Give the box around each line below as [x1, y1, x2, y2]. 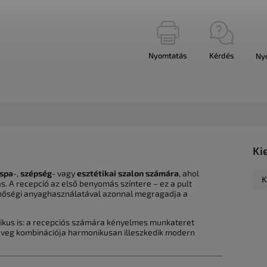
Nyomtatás [148, 51, 187, 60]
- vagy [52, 168, 77, 179]
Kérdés [209, 51, 234, 60]
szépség [20, 168, 52, 179]
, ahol [179, 168, 199, 179]
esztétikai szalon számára [77, 168, 179, 179]
